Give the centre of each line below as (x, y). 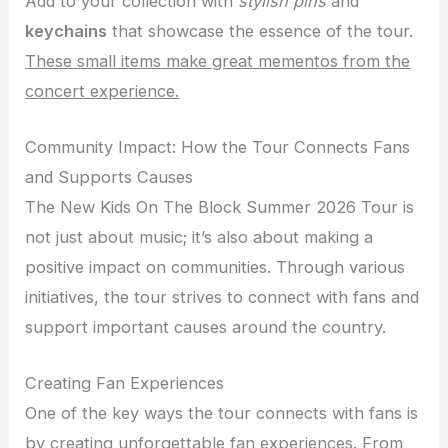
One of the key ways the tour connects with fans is (222, 413)
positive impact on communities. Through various (215, 266)
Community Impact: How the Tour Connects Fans (218, 146)
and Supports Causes (109, 176)
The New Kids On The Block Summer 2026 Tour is (220, 206)
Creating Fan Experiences (125, 383)
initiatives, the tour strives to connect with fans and (222, 296)
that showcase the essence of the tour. (260, 30)
